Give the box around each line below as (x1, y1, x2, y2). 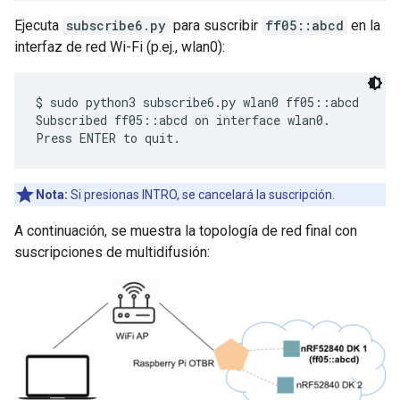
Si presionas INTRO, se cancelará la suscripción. (68, 187, 335, 202)
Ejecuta (14, 16, 62, 34)
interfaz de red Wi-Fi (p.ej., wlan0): (14, 37, 225, 55)
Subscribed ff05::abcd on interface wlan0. (36, 111, 330, 129)
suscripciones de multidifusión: (14, 243, 210, 261)
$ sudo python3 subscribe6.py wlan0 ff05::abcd (36, 93, 359, 111)
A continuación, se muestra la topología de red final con (14, 221, 357, 239)
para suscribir (170, 16, 262, 34)
